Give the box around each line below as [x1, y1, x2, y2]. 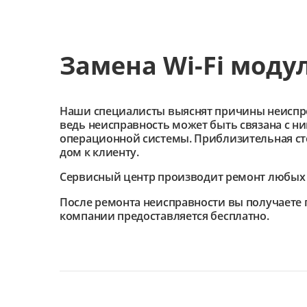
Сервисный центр [60, 169, 158, 184]
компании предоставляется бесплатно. [60, 208, 269, 223]
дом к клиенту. [60, 145, 139, 160]
